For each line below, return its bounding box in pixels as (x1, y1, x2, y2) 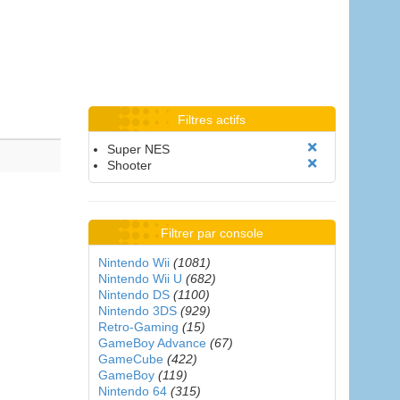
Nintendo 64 (97, 384, 167, 398)
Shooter (106, 158, 152, 172)
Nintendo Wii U (97, 271, 182, 286)
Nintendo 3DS (97, 304, 177, 318)
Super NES (106, 142, 170, 156)
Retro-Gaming (97, 320, 179, 334)
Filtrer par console (160, 226, 263, 240)
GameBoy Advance (97, 336, 206, 350)
